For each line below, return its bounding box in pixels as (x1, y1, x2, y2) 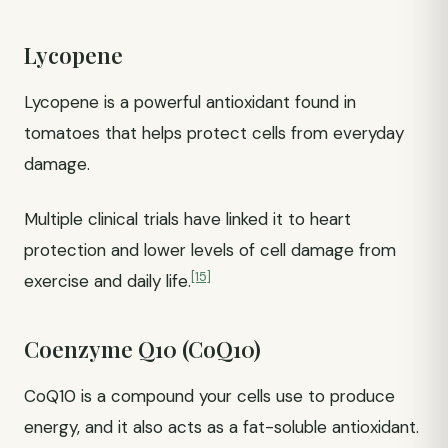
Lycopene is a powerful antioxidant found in (24, 91, 356, 113)
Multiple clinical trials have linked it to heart (24, 208, 351, 230)
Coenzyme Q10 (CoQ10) (24, 334, 261, 364)
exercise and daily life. (24, 270, 191, 292)
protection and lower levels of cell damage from (24, 239, 396, 261)
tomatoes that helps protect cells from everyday (24, 122, 404, 144)
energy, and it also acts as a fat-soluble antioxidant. (24, 416, 419, 438)
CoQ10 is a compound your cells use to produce (24, 385, 395, 407)
